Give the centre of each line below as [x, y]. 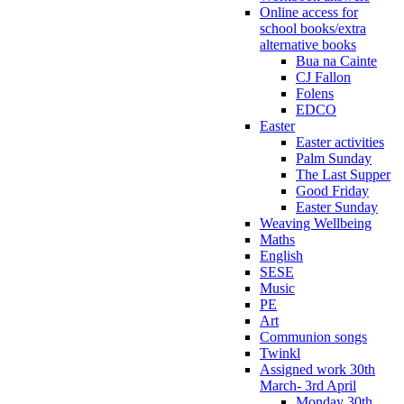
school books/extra [313, 28]
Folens [315, 93]
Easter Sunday [337, 207]
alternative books [308, 44]
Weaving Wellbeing [316, 223]
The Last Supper [343, 174]
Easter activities [340, 142]
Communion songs [313, 336]
